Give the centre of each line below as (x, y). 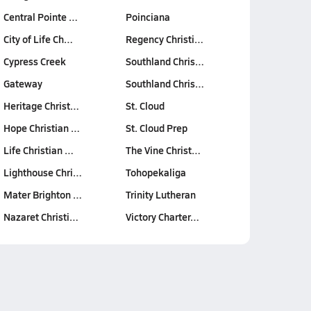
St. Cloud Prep (156, 128)
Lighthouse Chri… (42, 172)
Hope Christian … (41, 128)
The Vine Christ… (163, 150)
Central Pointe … (40, 17)
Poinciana (148, 17)
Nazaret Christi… (41, 217)
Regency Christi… (164, 39)
